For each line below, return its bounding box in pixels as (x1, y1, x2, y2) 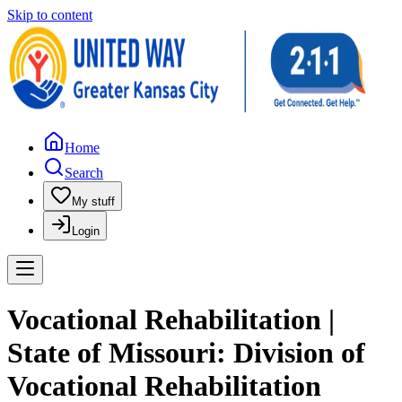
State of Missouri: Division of (7, 336, 365, 370)
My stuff (72, 195, 115, 208)
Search (65, 165, 103, 180)
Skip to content (7, 7, 92, 22)
